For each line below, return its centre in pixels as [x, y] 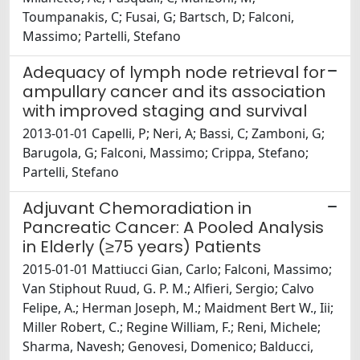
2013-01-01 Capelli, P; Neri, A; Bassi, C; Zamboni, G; [174, 134]
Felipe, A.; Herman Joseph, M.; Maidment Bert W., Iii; [178, 308]
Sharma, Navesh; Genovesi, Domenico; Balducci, [168, 347]
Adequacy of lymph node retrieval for [174, 73]
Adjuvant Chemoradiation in [137, 209]
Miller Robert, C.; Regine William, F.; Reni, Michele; [172, 327]
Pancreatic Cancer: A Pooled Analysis [173, 228]
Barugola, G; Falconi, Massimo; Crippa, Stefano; [166, 153]
